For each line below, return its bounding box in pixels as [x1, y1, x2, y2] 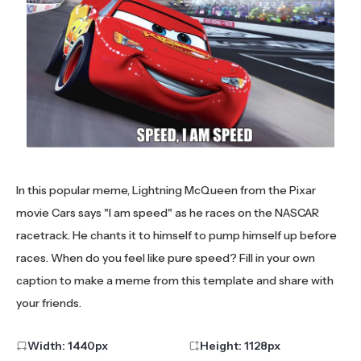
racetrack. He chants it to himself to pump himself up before [16, 228, 337, 243]
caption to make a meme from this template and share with [16, 273, 334, 288]
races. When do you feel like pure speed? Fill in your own [16, 251, 315, 266]
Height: [200, 338, 244, 354]
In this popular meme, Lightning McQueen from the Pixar [16, 183, 316, 198]
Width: [27, 338, 68, 354]
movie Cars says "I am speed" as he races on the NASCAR [16, 205, 319, 221]
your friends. [16, 296, 81, 311]
